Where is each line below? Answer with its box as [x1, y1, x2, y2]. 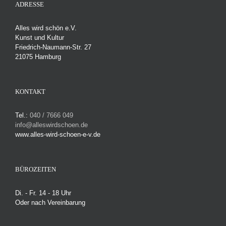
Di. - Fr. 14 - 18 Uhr [15, 189, 71, 197]
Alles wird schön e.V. [15, 24, 77, 32]
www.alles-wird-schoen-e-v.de [15, 131, 100, 139]
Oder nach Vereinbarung [15, 199, 85, 207]
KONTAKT [15, 88, 45, 96]
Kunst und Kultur [15, 34, 64, 42]
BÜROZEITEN [15, 165, 56, 174]
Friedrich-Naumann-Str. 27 [15, 43, 91, 51]
